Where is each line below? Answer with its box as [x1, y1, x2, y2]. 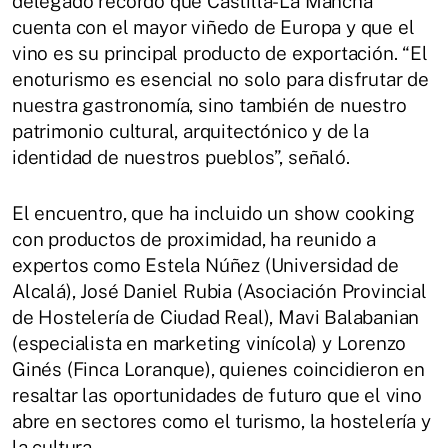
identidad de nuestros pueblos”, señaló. [12, 146, 350, 169]
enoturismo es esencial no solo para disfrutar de [12, 68, 429, 91]
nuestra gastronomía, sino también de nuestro [12, 94, 407, 117]
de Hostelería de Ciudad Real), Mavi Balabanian [12, 306, 420, 329]
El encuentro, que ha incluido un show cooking [12, 202, 415, 225]
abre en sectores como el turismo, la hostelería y [12, 410, 431, 433]
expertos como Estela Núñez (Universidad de [12, 254, 400, 277]
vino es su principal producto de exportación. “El [12, 42, 428, 65]
